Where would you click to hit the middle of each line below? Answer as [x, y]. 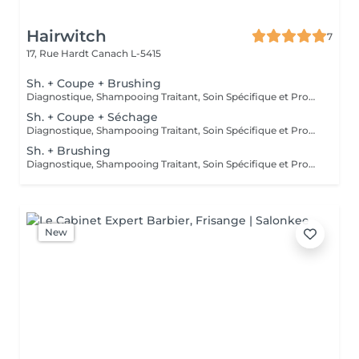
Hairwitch [67, 36]
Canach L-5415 [126, 53]
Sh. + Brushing [69, 151]
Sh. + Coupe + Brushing [94, 83]
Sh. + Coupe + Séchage [92, 117]
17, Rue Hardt [59, 53]
